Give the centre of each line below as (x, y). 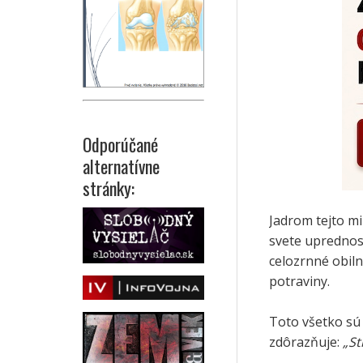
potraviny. (299, 282)
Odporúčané (120, 145)
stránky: (109, 188)
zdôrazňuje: (306, 342)
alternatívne (121, 167)
